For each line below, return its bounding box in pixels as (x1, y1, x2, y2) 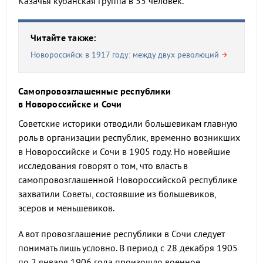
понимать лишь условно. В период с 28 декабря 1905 (18, 242, 238, 254)
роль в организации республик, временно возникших (18, 131, 240, 143)
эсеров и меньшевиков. (18, 202, 114, 214)
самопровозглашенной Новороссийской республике (18, 174, 237, 186)
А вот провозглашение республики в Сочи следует (18, 228, 225, 240)
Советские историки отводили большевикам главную (18, 117, 238, 129)
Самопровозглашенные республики (18, 85, 171, 97)
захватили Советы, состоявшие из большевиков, (18, 188, 216, 200)
